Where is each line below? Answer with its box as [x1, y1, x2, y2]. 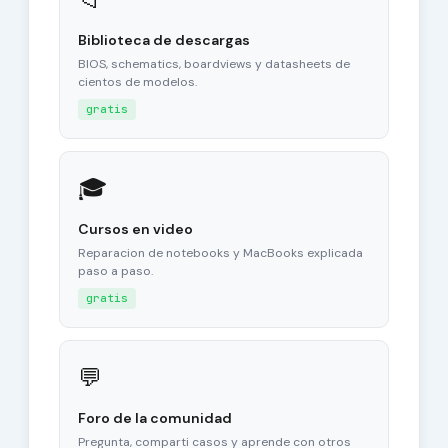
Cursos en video [77, 220, 193, 238]
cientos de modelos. [77, 74, 197, 90]
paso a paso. [77, 263, 153, 279]
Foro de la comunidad [77, 409, 232, 427]
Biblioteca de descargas [77, 31, 250, 49]
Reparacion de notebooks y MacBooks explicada [77, 245, 363, 261]
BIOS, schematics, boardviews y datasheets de [77, 56, 350, 72]
